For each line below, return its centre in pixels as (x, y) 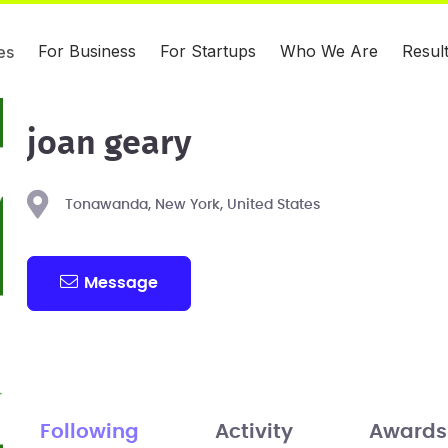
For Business (87, 51)
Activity (253, 431)
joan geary (108, 144)
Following (89, 431)
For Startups (208, 51)
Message (121, 282)
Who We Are (329, 51)
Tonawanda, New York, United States (192, 205)
